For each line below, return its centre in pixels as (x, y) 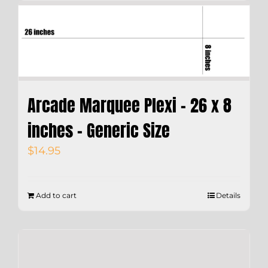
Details (228, 195)
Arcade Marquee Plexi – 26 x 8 (130, 105)
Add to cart (56, 195)
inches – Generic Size (99, 130)
